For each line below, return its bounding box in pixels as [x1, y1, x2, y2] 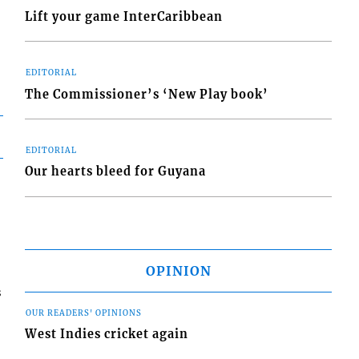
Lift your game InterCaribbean [25, 9, 224, 24]
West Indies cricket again [25, 327, 189, 342]
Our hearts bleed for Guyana [25, 164, 207, 179]
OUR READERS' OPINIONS [26, 308, 143, 318]
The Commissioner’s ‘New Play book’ [25, 87, 269, 102]
